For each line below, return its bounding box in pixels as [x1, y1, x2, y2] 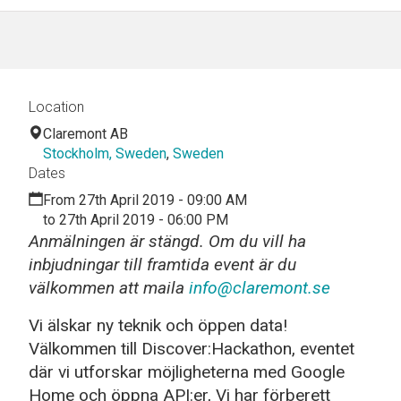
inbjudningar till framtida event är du [29, 253, 296, 275]
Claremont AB [43, 124, 128, 142]
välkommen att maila [29, 277, 189, 298]
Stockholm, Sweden [43, 144, 166, 162]
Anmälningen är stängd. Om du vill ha [29, 230, 306, 252]
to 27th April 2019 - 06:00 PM [43, 210, 228, 228]
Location [29, 98, 84, 115]
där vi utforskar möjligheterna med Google [29, 361, 345, 382]
